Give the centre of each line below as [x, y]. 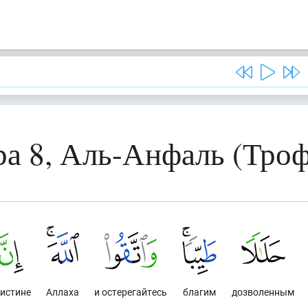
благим [199, 292]
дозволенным [263, 292]
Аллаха [63, 292]
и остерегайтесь [131, 292]
